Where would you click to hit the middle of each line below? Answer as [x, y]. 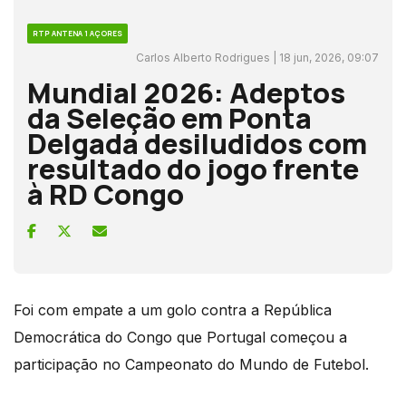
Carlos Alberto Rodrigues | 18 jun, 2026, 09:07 [257, 57]
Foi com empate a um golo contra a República [173, 309]
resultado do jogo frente [193, 168]
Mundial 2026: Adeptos [186, 92]
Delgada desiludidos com [197, 143]
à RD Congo [106, 193]
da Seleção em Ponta [169, 117]
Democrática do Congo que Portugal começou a [180, 337]
